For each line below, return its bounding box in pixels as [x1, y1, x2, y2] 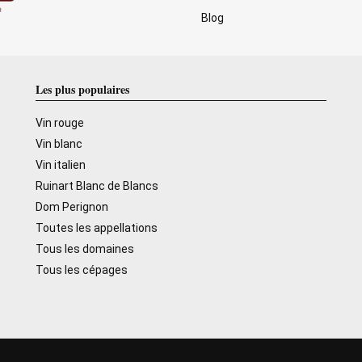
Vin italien [36, 158, 86, 171]
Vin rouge [36, 116, 85, 129]
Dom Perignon [36, 200, 109, 213]
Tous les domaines [36, 242, 135, 255]
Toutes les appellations [36, 221, 158, 234]
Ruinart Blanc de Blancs [36, 179, 159, 192]
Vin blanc [36, 137, 83, 150]
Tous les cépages [36, 263, 128, 276]
